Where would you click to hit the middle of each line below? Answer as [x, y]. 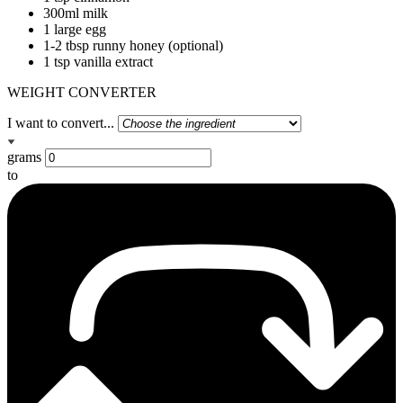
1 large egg [75, 29]
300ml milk [76, 13]
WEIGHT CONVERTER [82, 92]
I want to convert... [61, 122]
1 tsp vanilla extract [98, 61]
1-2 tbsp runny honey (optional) [133, 45]
